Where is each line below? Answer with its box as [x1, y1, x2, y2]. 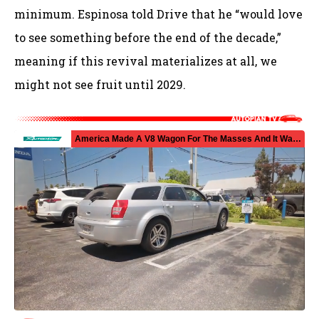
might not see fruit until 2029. [14, 77, 186, 93]
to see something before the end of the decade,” [14, 30, 281, 46]
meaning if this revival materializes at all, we [14, 53, 277, 69]
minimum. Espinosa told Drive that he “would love [14, 6, 303, 22]
